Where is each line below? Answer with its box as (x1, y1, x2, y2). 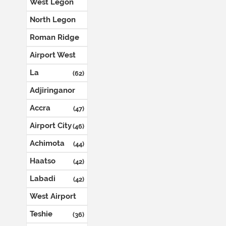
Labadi (30, 174, 55, 183)
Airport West (30, 50, 76, 60)
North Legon (30, 15, 76, 24)
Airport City (30, 121, 72, 130)
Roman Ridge (30, 33, 79, 42)
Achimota (30, 139, 65, 148)
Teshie (30, 209, 52, 218)
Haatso (30, 156, 55, 165)
